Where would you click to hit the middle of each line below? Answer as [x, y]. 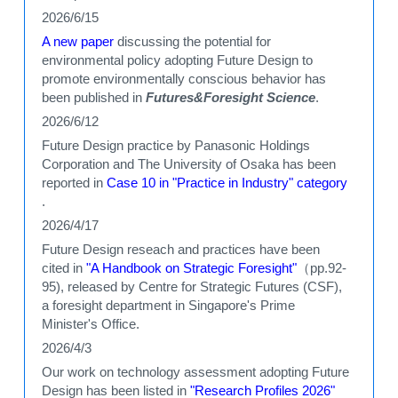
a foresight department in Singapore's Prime [169, 306]
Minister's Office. [91, 324]
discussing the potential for [193, 42]
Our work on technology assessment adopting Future [196, 372]
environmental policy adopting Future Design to [178, 60]
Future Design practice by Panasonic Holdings [176, 146]
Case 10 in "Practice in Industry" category [227, 183]
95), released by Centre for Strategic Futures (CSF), [192, 287]
